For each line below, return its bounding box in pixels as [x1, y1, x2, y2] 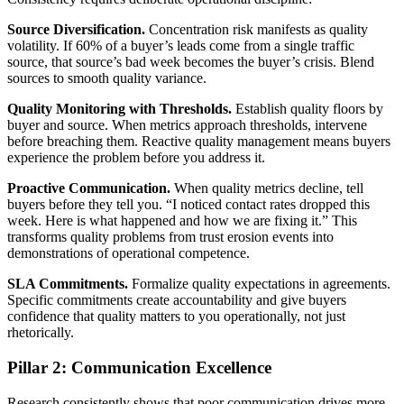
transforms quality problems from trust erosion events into [7, 229, 334, 245]
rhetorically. [7, 325, 74, 341]
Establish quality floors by [232, 101, 383, 117]
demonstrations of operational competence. [7, 245, 250, 262]
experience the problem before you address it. [7, 150, 265, 166]
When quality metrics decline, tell [170, 180, 363, 197]
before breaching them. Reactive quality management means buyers [7, 133, 390, 150]
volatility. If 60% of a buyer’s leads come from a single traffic [7, 38, 354, 54]
